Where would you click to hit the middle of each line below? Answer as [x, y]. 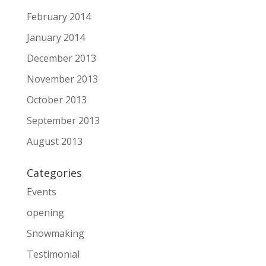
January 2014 [56, 37]
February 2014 [58, 17]
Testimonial [53, 254]
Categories [54, 173]
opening [45, 213]
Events [41, 192]
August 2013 [54, 141]
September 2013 [63, 121]
